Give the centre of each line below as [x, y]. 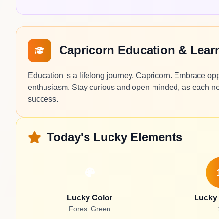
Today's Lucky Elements [115, 137]
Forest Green [90, 209]
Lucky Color [90, 198]
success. [43, 99]
